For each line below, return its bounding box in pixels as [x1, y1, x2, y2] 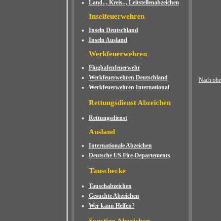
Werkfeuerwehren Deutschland [88, 74, 168, 81]
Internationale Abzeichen [88, 142, 152, 149]
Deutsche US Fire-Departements [88, 152, 170, 159]
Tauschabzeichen [88, 183, 132, 189]
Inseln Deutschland [88, 27, 138, 34]
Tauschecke [88, 167, 126, 175]
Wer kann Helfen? [88, 202, 135, 209]
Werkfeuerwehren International [88, 84, 169, 91]
